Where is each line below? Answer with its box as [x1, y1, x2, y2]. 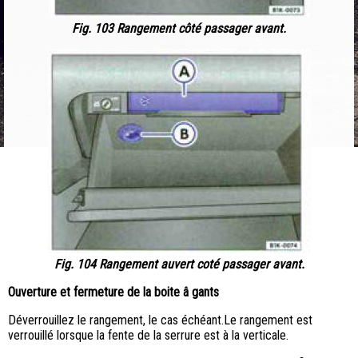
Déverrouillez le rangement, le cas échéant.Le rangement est [8, 312, 312, 328]
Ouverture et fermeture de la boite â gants [8, 284, 219, 300]
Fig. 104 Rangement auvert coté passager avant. [54, 257, 304, 272]
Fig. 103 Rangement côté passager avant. [72, 21, 286, 37]
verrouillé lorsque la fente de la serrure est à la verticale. [8, 328, 288, 344]
